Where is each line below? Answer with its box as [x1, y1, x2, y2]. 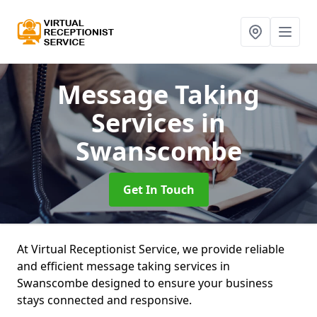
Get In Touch [122, 182, 195, 197]
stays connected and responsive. [17, 292, 195, 308]
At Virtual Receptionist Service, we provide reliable [17, 241, 284, 257]
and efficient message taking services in [17, 258, 230, 274]
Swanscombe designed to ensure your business [17, 275, 273, 291]
